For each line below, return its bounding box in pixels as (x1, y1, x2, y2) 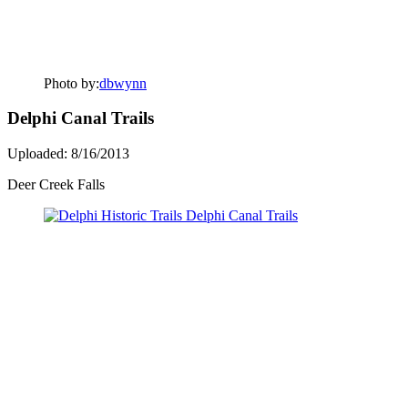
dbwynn (99, 75, 147, 91)
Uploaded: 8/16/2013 (7, 146, 129, 162)
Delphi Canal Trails (7, 108, 154, 128)
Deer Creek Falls (7, 177, 105, 193)
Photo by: (44, 75, 99, 91)
